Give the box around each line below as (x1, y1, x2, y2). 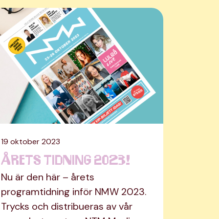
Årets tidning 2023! (1, 149, 130, 169)
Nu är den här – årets (1, 171, 94, 184)
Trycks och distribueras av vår (1, 200, 132, 213)
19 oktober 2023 (1, 136, 60, 147)
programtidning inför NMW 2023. (1, 185, 147, 198)
